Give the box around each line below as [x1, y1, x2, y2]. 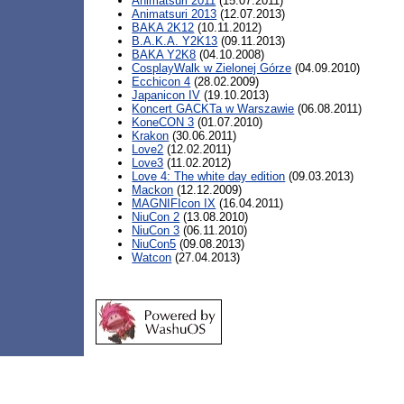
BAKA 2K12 [132, 21, 195, 34]
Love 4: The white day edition [132, 170, 286, 183]
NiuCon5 [132, 237, 177, 251]
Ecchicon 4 [132, 75, 191, 88]
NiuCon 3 [132, 224, 180, 237]
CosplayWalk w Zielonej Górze [132, 61, 292, 75]
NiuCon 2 [132, 210, 180, 224]
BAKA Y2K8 [132, 48, 197, 61]
